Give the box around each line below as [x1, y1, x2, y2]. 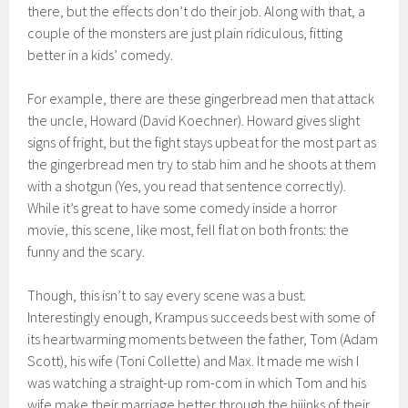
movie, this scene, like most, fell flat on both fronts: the [27, 220, 350, 240]
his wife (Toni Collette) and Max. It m [70, 352, 280, 371]
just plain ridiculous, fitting [191, 24, 343, 43]
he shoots [270, 155, 328, 174]
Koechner [178, 111, 239, 130]
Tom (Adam [310, 330, 379, 349]
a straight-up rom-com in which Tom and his [109, 373, 367, 393]
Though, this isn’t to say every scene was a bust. [27, 286, 307, 305]
